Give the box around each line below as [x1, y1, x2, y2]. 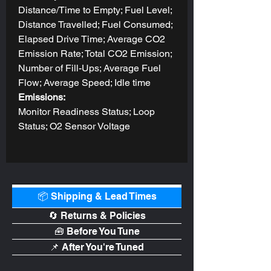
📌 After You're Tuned [50, 241, 144, 253]
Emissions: [18, 91, 65, 103]
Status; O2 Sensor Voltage [18, 120, 130, 132]
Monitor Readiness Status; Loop [18, 105, 155, 117]
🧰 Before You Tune [54, 225, 140, 237]
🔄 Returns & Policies [48, 209, 146, 221]
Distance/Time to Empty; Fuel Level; [18, 4, 172, 16]
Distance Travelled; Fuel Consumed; [18, 18, 172, 30]
